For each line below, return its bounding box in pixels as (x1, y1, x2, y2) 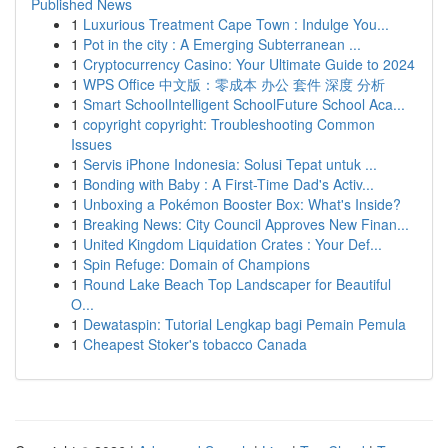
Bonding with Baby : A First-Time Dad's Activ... (83, 174, 374, 194)
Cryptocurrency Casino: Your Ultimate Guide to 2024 (83, 54, 415, 74)
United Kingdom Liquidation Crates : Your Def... (83, 234, 382, 254)
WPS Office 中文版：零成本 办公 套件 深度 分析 (83, 74, 385, 94)
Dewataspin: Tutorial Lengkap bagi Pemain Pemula (83, 314, 406, 334)
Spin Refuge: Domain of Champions (83, 254, 310, 274)
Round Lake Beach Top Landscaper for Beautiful (83, 274, 391, 294)
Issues (71, 134, 112, 154)
